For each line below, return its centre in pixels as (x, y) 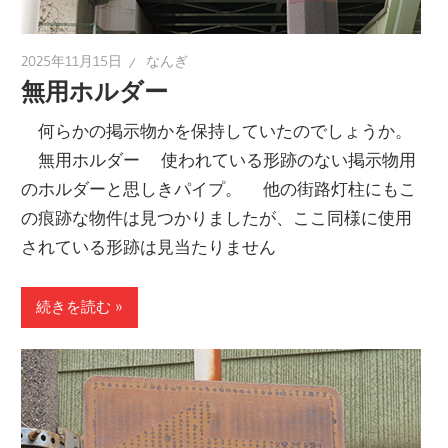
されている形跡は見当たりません (149, 247)
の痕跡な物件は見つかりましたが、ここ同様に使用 (217, 218)
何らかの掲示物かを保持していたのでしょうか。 (217, 131)
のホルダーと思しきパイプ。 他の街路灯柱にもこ (219, 189)
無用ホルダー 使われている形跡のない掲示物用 (219, 160)
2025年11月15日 (72, 61)
